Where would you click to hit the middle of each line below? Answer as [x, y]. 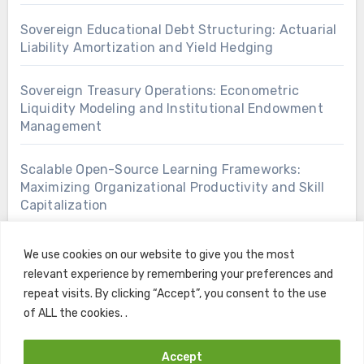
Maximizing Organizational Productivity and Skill [172, 188]
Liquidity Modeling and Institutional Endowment [171, 109]
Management [61, 127]
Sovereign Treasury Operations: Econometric [159, 91]
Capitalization [64, 206]
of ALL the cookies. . [76, 313]
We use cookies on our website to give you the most [159, 254]
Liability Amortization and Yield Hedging [147, 48]
